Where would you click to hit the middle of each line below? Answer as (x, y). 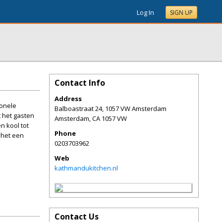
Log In (145, 12)
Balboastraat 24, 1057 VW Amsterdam (111, 109)
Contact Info (80, 83)
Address (68, 99)
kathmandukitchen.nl (86, 168)
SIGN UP (181, 13)
